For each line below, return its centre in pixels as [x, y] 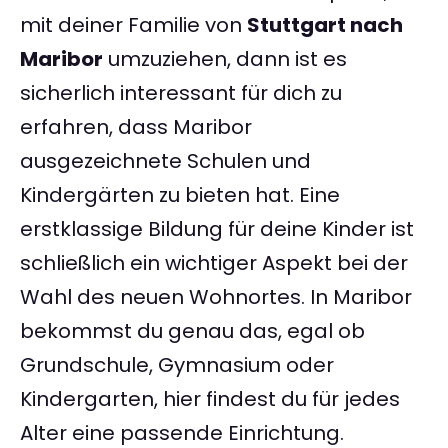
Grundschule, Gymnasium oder [177, 365]
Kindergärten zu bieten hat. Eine [180, 195]
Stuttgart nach [325, 25]
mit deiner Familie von [133, 25]
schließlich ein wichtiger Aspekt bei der [214, 263]
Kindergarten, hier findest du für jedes [210, 399]
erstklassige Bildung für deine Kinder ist [217, 229]
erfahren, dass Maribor [136, 127]
